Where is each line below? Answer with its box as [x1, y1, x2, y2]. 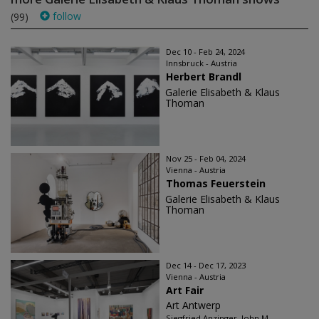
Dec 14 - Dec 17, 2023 [166, 259, 246, 271]
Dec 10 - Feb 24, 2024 [166, 46, 245, 57]
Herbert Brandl [166, 69, 241, 83]
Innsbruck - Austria [166, 57, 237, 68]
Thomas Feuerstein [166, 176, 266, 190]
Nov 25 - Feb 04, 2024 [166, 152, 246, 164]
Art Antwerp [166, 298, 221, 312]
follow [50, 9, 81, 23]
